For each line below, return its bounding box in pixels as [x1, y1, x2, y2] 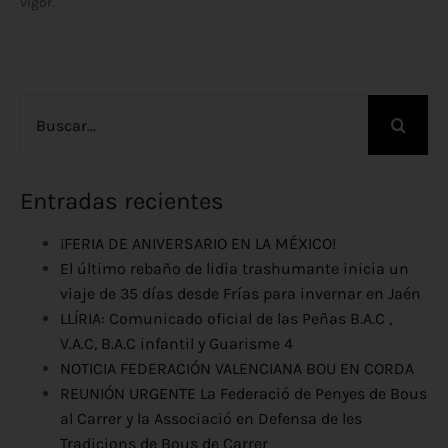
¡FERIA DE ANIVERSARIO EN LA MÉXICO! [60, 234, 336, 254]
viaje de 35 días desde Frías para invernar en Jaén [60, 284, 421, 304]
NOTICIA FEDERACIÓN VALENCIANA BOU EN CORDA [60, 359, 414, 379]
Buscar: [19, 97, 74, 117]
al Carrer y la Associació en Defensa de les [60, 409, 362, 429]
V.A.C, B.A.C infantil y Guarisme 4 [60, 334, 293, 354]
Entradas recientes [20, 187, 224, 216]
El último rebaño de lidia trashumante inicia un [60, 259, 409, 279]
